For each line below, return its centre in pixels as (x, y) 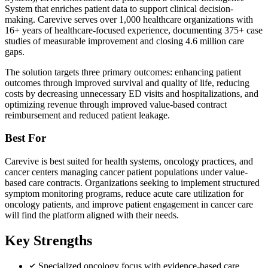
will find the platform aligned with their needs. (92, 215)
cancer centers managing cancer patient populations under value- (126, 172)
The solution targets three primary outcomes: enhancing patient (123, 72)
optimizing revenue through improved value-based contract (116, 104)
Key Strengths (48, 240)
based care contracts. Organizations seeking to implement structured (132, 183)
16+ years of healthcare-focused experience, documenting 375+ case (134, 30)
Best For (25, 138)
